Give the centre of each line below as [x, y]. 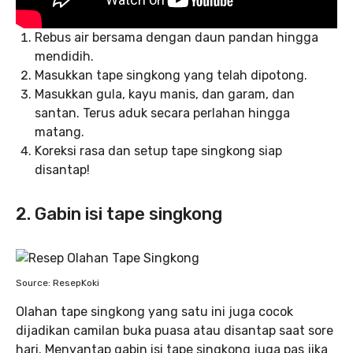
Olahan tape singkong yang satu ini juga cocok [154, 312]
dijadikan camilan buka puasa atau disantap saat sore [175, 331]
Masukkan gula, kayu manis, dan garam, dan [165, 94]
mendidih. [64, 56]
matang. [59, 132]
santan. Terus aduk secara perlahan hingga [162, 113]
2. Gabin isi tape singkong [119, 214]
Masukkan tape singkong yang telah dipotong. [171, 75]
